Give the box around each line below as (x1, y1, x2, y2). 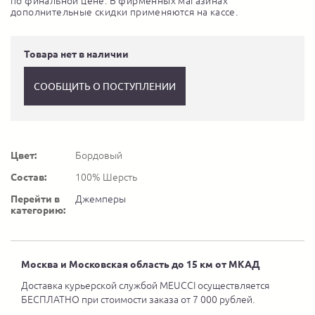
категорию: (11, 205, 65, 217)
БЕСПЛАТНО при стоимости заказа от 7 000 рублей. (21, 294, 255, 306)
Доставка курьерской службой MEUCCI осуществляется (21, 280, 269, 292)
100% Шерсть (75, 172, 137, 184)
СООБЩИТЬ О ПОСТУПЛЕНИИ (34, 80, 176, 92)
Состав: (11, 172, 46, 184)
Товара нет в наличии (24, 49, 129, 60)
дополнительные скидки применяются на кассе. (11, 6, 238, 18)
